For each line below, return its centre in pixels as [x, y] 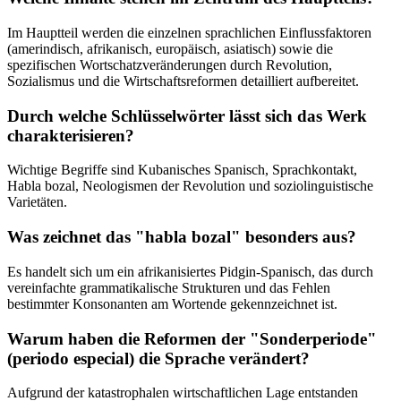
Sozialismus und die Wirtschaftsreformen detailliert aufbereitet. [183, 81]
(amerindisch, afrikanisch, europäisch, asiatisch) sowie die [170, 49]
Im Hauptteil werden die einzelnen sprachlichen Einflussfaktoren [189, 33]
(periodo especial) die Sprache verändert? [158, 358]
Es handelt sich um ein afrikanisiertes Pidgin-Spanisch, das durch [190, 271]
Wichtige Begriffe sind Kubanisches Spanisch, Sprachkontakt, [182, 170]
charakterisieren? [71, 135]
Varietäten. [37, 202]
